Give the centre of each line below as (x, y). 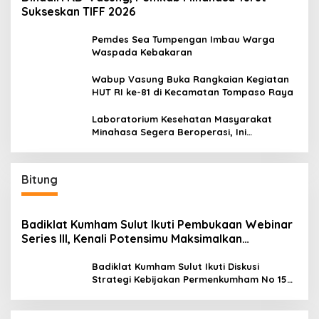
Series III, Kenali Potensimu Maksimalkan (132, 238)
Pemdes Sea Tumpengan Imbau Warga (183, 39)
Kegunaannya (125, 144)
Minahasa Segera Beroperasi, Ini (169, 131)
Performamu (57, 252)
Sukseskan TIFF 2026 (78, 11)
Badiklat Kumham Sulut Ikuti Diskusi (176, 266)
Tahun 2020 (119, 292)
